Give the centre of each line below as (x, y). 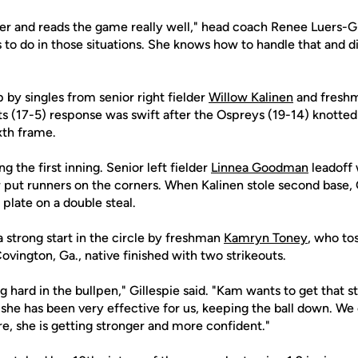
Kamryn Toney (266, 238)
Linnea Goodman (260, 167)
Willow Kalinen (251, 97)
